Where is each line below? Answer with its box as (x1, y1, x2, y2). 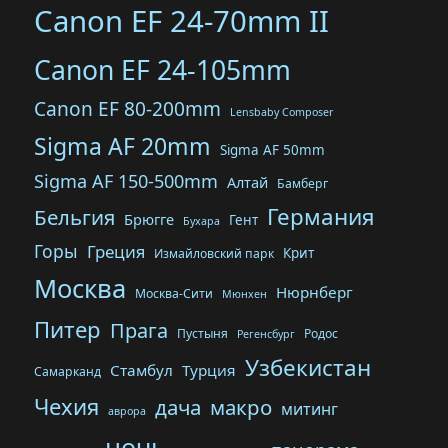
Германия (267, 201, 376, 232)
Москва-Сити (135, 285, 214, 302)
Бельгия (34, 203, 116, 231)
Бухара (183, 214, 221, 228)
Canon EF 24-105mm (34, 52, 292, 88)
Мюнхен (222, 287, 268, 301)
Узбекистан (245, 352, 372, 383)
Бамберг (277, 175, 329, 192)
